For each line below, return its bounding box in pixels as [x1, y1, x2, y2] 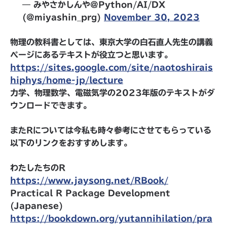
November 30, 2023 [104, 13, 200, 21]
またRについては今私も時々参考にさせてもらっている [10, 126, 211, 134]
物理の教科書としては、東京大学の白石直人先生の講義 [10, 38, 213, 46]
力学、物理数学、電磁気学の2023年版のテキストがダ [10, 89, 215, 97]
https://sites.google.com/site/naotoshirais [10, 63, 213, 71]
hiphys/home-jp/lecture [10, 76, 123, 84]
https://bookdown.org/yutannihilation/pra [10, 214, 212, 222]
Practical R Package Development [10, 189, 170, 197]
